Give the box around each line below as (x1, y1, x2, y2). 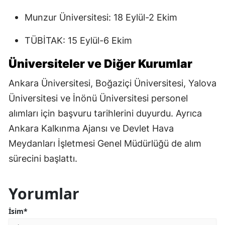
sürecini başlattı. (9, 153, 77, 164)
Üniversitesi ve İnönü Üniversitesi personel (9, 93, 188, 104)
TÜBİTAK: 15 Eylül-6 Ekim (25, 35, 132, 46)
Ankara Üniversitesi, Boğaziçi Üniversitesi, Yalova (9, 78, 216, 89)
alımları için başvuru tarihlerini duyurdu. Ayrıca (9, 108, 202, 119)
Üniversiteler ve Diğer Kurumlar (9, 57, 192, 71)
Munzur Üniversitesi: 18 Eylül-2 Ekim (25, 12, 177, 23)
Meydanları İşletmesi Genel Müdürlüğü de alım (9, 138, 201, 149)
